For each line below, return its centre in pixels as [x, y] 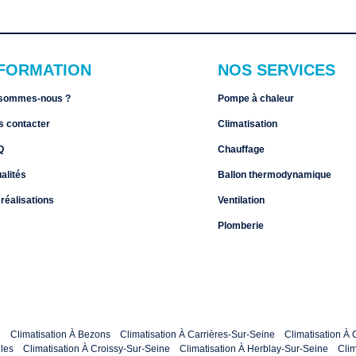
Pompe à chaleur [256, 99]
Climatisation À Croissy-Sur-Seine [97, 348]
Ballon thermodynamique [275, 175]
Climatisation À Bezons [60, 334]
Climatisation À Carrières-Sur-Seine [197, 334]
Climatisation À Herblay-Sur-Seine [254, 348]
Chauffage [241, 149]
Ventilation [241, 200]
